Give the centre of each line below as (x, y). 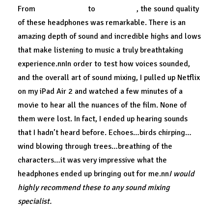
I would (181, 174)
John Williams (62, 9)
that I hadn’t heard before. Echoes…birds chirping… (105, 133)
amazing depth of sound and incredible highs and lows (109, 36)
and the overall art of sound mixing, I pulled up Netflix (109, 78)
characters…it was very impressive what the (92, 160)
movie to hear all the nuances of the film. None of (102, 105)
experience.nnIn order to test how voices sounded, (104, 64)
